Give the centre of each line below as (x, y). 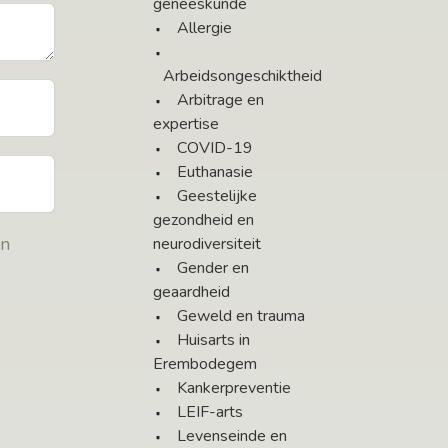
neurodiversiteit (207, 244)
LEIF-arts (210, 412)
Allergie (204, 28)
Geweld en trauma (241, 316)
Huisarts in (213, 340)
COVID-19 (215, 148)
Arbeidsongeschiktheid (242, 76)
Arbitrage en (220, 100)
